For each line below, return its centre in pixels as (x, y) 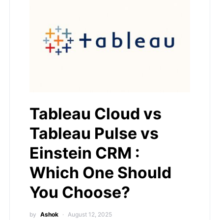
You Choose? (80, 192)
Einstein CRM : (85, 153)
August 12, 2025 (90, 214)
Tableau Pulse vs (94, 133)
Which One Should (100, 172)
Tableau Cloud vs (96, 113)
